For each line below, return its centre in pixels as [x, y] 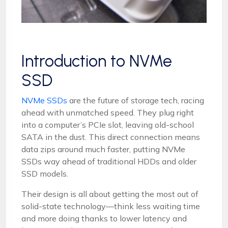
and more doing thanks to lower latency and [104, 218]
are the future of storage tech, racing [136, 100]
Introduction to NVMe [97, 61]
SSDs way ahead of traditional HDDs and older [109, 161]
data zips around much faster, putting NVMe [103, 149]
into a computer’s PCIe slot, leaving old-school [108, 124]
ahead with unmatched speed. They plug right [108, 112]
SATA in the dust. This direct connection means [111, 137]
